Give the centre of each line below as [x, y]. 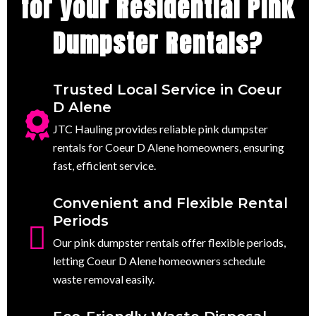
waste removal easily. [104, 279]
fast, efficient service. [104, 165]
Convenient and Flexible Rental [170, 203]
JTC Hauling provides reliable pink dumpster [160, 128]
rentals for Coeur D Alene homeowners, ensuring [169, 147]
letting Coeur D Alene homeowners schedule [159, 260]
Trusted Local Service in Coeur [168, 89]
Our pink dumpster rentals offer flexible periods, [169, 242]
